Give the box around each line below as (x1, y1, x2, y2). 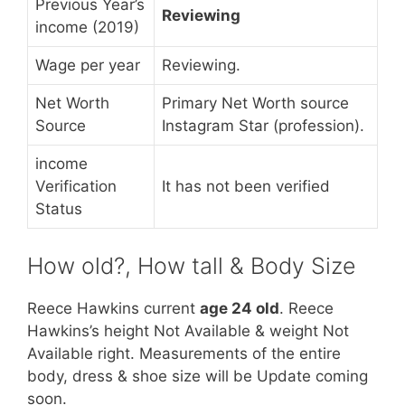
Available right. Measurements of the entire (27, 344, 341, 363)
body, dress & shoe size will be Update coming (27, 366, 368, 385)
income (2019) (35, 18, 139, 36)
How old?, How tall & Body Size (27, 251, 356, 279)
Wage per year (35, 56, 140, 74)
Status (35, 200, 82, 218)
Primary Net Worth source (162, 94, 349, 112)
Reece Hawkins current (27, 298, 200, 317)
